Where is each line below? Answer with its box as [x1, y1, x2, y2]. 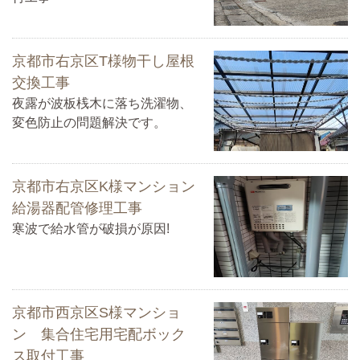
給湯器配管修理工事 [12, 200, 142, 217]
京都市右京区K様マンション [12, 178, 195, 195]
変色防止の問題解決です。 [12, 115, 166, 129]
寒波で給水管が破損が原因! [12, 222, 170, 236]
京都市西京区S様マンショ [12, 304, 181, 321]
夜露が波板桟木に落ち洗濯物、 [12, 96, 192, 110]
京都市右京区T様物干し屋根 [12, 52, 194, 69]
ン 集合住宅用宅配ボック [12, 325, 186, 342]
